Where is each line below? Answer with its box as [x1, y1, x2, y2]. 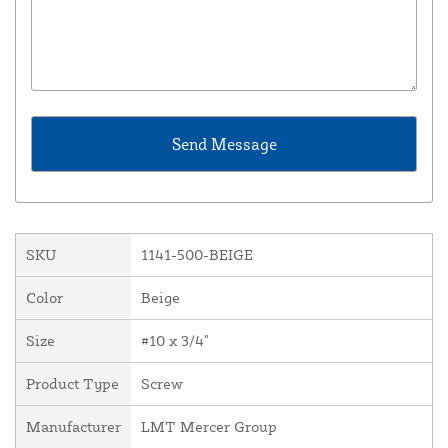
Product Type [26, 374, 119, 394]
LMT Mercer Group [141, 417, 277, 437]
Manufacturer [26, 417, 121, 437]
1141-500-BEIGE [141, 245, 253, 265]
